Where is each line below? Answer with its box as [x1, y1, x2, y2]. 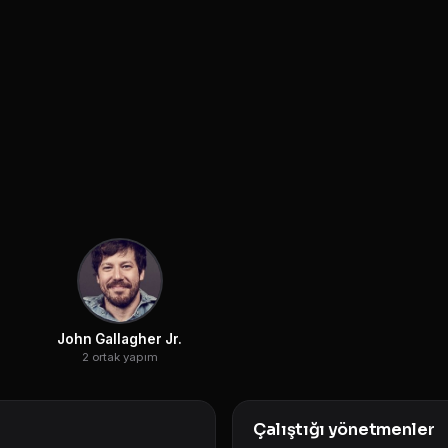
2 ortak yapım [81, 349, 158, 364]
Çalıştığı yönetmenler [253, 418, 435, 440]
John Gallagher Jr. [57, 330, 182, 347]
